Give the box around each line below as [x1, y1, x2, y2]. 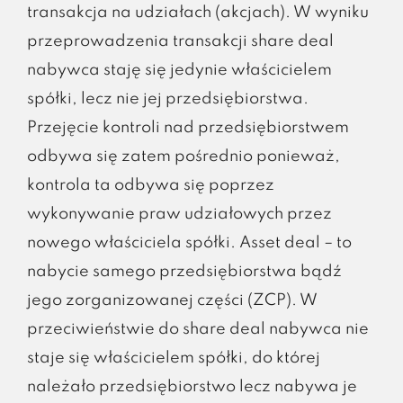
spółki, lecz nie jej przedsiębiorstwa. [26, 90, 309, 107]
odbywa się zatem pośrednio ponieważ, [26, 148, 340, 165]
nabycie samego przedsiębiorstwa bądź [26, 263, 342, 280]
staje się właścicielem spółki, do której [26, 349, 320, 366]
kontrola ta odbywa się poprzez [26, 176, 274, 193]
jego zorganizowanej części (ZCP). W [26, 291, 318, 309]
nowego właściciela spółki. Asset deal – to [26, 234, 352, 251]
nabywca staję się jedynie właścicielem [26, 61, 332, 78]
